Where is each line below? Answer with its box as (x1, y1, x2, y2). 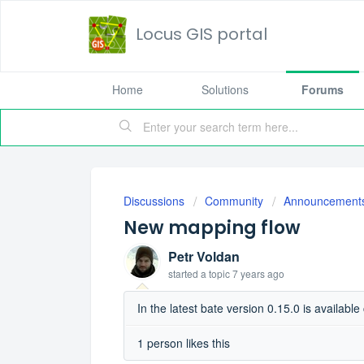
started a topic (168, 266, 232, 280)
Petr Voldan (168, 247, 240, 266)
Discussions (123, 193, 184, 209)
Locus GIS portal (136, 23, 267, 45)
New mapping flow (123, 215, 301, 240)
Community (205, 193, 263, 209)
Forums (301, 81, 344, 97)
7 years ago (232, 266, 284, 280)
